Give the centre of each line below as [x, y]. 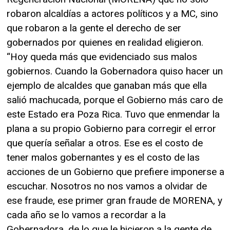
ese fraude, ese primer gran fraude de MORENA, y [114, 201]
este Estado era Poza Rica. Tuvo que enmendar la [113, 114]
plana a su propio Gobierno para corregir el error [111, 129]
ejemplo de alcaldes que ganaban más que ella [107, 86]
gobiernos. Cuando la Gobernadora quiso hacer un [115, 71]
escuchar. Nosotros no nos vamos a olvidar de [107, 186]
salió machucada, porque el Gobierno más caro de [115, 100]
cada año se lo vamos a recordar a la [86, 215]
